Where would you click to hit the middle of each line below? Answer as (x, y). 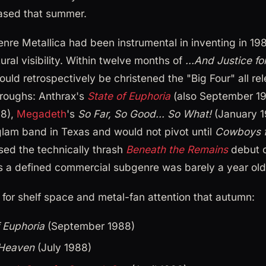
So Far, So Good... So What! (145, 114)
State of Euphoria (129, 96)
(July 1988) (63, 248)
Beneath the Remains (177, 150)
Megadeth (42, 114)
